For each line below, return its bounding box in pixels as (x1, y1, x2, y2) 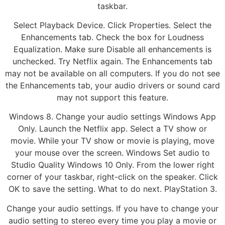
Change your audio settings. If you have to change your (7, 203, 218, 213)
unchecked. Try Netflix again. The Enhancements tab (13, 56, 212, 66)
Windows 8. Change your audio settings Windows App (9, 111, 216, 122)
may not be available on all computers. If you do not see (5, 68, 220, 78)
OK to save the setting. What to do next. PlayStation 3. (8, 184, 217, 194)
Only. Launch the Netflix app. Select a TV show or (18, 124, 207, 134)
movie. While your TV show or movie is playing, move (11, 136, 214, 146)
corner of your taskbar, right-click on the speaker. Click (7, 172, 218, 182)
